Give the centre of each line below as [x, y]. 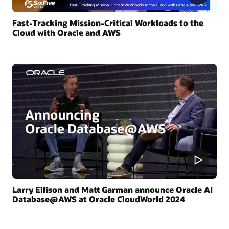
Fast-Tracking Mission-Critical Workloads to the [108, 22]
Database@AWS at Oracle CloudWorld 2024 [99, 199]
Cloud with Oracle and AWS [66, 32]
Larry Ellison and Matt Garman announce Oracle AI [112, 189]
